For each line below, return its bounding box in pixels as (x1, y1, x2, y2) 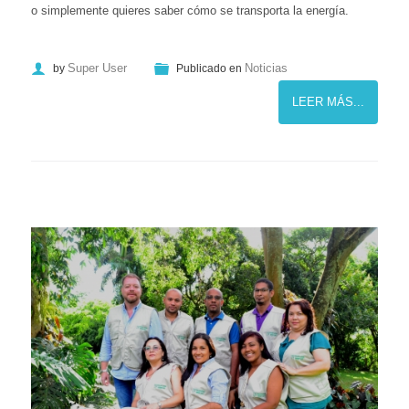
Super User (68, 60, 127, 75)
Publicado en (176, 61, 242, 75)
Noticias (245, 60, 288, 75)
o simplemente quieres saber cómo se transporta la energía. (31, 4, 349, 17)
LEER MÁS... (292, 94, 364, 109)
